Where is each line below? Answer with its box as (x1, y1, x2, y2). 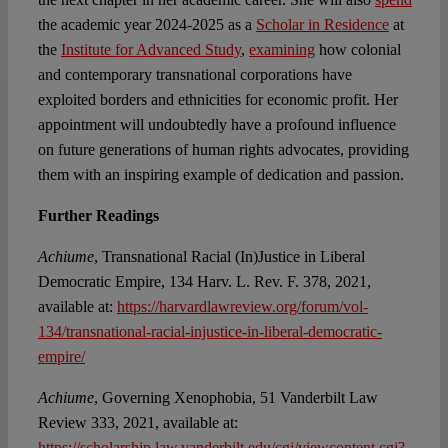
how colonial (314, 41, 401, 59)
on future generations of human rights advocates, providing (37, 141, 409, 159)
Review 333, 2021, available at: (37, 414, 238, 432)
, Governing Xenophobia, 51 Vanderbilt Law (93, 389, 378, 407)
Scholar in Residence (255, 16, 389, 34)
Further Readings (37, 207, 159, 225)
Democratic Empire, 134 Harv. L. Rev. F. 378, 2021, (37, 273, 371, 291)
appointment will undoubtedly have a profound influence (37, 116, 396, 134)
